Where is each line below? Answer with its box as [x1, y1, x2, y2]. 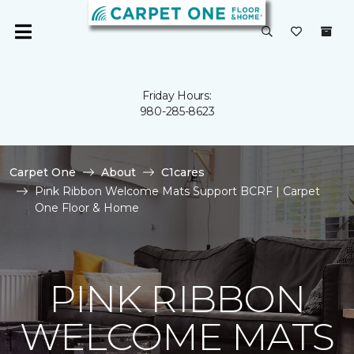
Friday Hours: [142, 88, 212, 103]
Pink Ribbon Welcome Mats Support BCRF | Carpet [35, 184, 320, 198]
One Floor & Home [35, 201, 139, 215]
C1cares [161, 165, 205, 179]
